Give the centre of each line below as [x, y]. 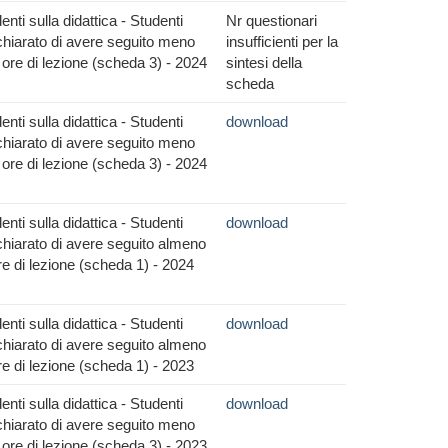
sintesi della [264, 62]
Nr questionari [271, 20]
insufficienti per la [282, 41]
